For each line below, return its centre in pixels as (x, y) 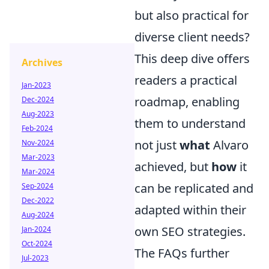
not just (157, 145)
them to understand (190, 123)
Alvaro (229, 145)
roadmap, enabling (187, 102)
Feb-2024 (37, 128)
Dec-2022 (38, 200)
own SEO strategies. (190, 231)
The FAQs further (182, 253)
